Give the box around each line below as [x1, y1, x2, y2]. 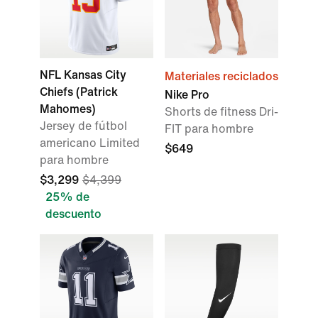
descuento [45, 208, 102, 220]
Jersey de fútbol [40, 120, 127, 132]
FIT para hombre [165, 123, 253, 135]
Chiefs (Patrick [40, 86, 118, 98]
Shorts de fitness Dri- [165, 106, 278, 118]
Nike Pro [165, 89, 209, 101]
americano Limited [40, 137, 140, 149]
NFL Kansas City [40, 69, 126, 81]
